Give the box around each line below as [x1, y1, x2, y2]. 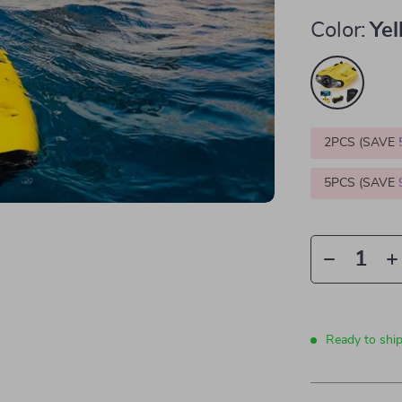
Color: [310, 20, 366, 41]
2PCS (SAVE [324, 136, 399, 149]
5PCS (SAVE [324, 177, 399, 189]
